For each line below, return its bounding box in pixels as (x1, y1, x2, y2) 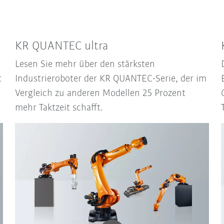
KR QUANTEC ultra (15, 40, 109, 53)
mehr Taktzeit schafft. (15, 103, 103, 113)
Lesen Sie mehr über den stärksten (15, 59, 155, 70)
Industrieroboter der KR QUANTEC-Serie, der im (15, 74, 207, 84)
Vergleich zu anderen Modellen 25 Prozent (15, 88, 186, 99)
